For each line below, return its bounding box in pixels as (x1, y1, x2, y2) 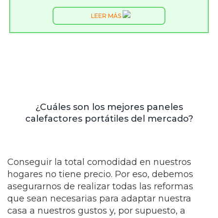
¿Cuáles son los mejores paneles (35, 102, 183, 112)
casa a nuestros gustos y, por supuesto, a (7, 205, 185, 216)
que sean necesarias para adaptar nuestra (7, 193, 191, 204)
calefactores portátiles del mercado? (25, 113, 193, 124)
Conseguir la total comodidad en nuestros (7, 157, 191, 167)
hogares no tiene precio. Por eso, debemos (7, 169, 193, 180)
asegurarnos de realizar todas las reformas (7, 181, 193, 192)
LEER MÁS (91, 12, 123, 19)
